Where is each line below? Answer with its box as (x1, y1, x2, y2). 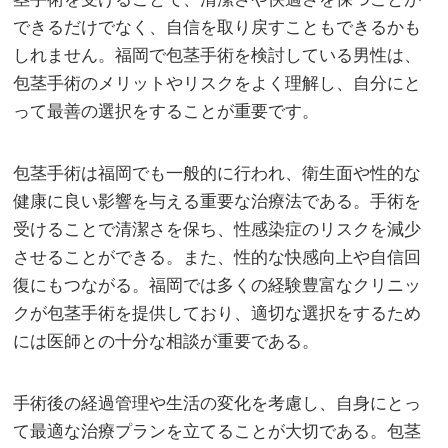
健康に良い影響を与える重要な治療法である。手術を (13, 191, 422, 211)
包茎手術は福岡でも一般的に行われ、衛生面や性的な (13, 163, 422, 183)
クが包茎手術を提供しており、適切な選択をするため (13, 303, 422, 323)
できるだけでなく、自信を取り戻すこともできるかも (13, 17, 422, 37)
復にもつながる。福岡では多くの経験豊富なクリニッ (13, 275, 422, 295)
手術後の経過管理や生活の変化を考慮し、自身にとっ (13, 393, 422, 413)
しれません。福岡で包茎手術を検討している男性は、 (13, 45, 422, 65)
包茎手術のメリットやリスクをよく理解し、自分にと (13, 73, 422, 93)
